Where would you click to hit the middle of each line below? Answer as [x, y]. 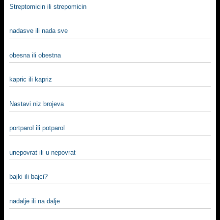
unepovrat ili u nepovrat [42, 152]
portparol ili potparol [37, 128]
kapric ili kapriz [31, 79]
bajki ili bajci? [28, 177]
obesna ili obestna [35, 55]
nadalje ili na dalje [35, 201]
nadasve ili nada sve [39, 31]
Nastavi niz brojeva [37, 104]
